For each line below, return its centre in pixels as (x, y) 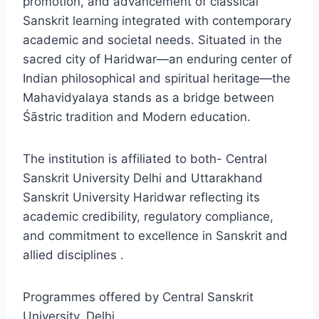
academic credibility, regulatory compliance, (148, 216)
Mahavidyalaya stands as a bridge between (148, 98)
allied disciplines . (73, 255)
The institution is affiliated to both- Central (145, 159)
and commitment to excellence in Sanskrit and (155, 236)
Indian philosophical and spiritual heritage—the (157, 78)
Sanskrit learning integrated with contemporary (157, 21)
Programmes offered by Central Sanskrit (138, 297)
